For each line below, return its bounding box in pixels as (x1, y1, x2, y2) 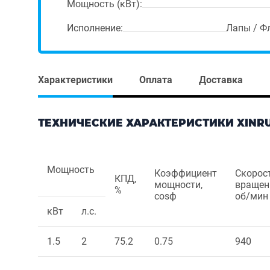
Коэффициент (154, 167, 217, 179)
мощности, (154, 178, 202, 190)
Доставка (199, 74, 243, 86)
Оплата (139, 74, 172, 86)
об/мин (235, 190, 268, 202)
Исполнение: (67, 22, 123, 34)
